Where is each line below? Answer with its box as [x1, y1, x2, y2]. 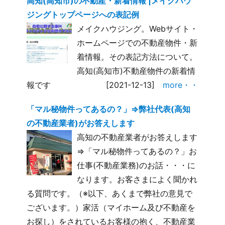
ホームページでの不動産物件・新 [77, 37, 198, 48]
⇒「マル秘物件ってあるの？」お [77, 146, 197, 156]
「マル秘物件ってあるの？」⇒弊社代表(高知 [27, 103, 191, 114]
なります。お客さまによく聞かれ [77, 174, 198, 184]
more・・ [162, 79, 198, 90]
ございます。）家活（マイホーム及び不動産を [27, 202, 196, 212]
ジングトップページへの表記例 [27, 9, 140, 20]
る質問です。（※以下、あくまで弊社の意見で [27, 188, 193, 198]
